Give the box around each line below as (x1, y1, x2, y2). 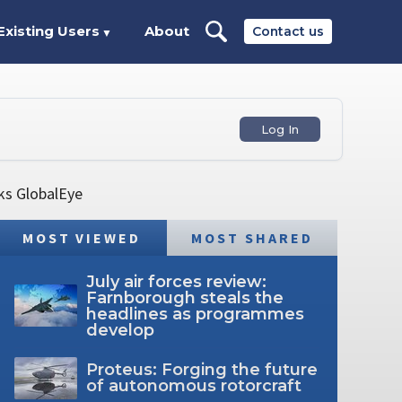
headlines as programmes (85, 303, 304, 324)
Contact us (252, 23, 324, 39)
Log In (261, 122, 299, 136)
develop (85, 319, 154, 340)
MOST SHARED (191, 228, 313, 247)
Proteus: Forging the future (85, 360, 318, 380)
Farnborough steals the (85, 287, 284, 308)
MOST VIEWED (22, 228, 142, 247)
